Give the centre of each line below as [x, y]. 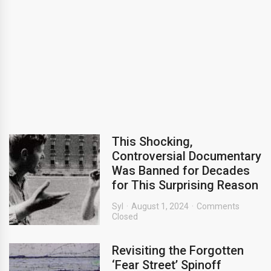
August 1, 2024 [160, 206]
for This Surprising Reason [185, 185]
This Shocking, [152, 142]
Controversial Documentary [187, 156]
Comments [218, 206]
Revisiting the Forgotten [178, 250]
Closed [125, 217]
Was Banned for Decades [181, 171]
